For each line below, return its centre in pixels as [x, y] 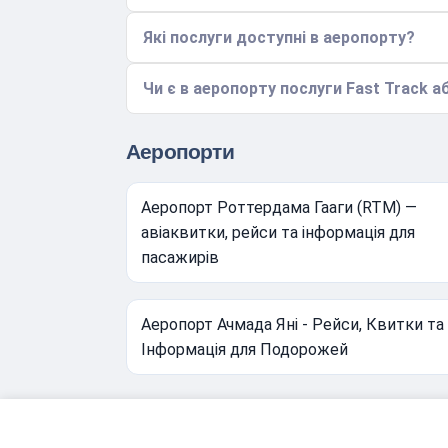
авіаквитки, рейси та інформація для [278, 233]
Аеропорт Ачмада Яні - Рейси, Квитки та [292, 325]
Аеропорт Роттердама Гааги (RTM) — [279, 208]
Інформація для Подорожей [244, 350]
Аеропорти [180, 152]
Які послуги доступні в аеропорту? [279, 38]
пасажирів [180, 258]
